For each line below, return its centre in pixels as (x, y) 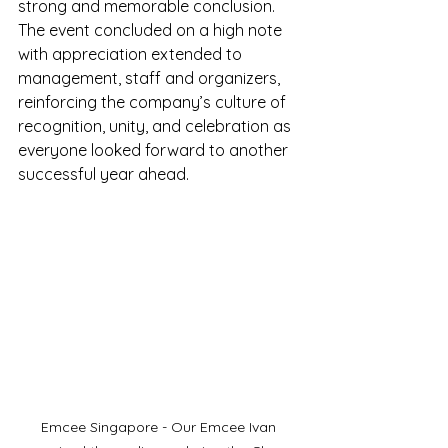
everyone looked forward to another (155, 150)
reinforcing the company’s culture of (154, 102)
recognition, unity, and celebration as (156, 126)
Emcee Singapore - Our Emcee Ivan (160, 427)
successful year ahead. (103, 174)
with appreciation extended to (132, 54)
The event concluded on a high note (152, 30)
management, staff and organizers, (151, 78)
